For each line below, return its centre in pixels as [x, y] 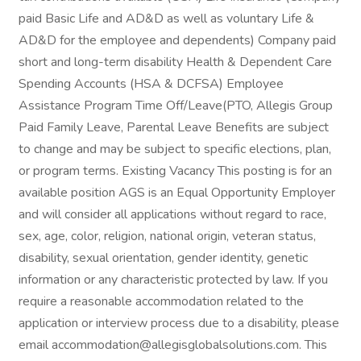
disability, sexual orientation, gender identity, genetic [163, 258]
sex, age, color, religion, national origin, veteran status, [167, 236]
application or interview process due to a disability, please [179, 323]
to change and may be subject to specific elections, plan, [175, 149]
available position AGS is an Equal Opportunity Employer [177, 193]
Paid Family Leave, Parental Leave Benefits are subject [174, 127]
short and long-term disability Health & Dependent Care [175, 62]
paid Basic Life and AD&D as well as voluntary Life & [166, 19]
